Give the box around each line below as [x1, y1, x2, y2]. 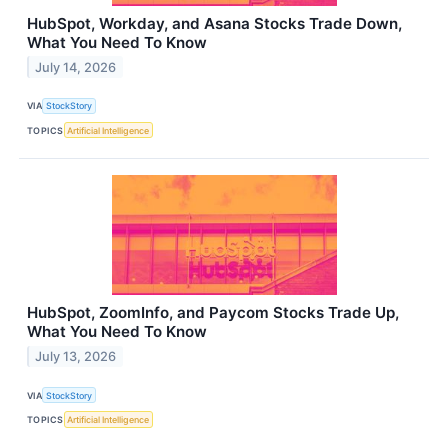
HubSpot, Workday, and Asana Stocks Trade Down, [27, 13, 402, 33]
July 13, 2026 [35, 349, 117, 365]
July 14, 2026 [35, 59, 117, 75]
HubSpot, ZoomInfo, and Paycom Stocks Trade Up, [27, 303, 399, 323]
